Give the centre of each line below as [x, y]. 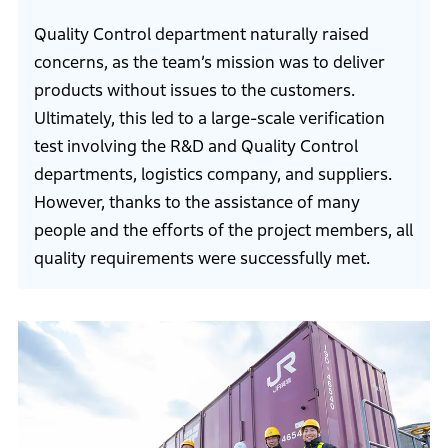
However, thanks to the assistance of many [196, 203]
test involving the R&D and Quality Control [195, 147]
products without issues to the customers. [194, 91]
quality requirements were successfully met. [201, 259]
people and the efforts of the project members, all [223, 231]
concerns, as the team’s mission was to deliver [209, 63]
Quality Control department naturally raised [201, 35]
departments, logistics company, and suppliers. [212, 175]
